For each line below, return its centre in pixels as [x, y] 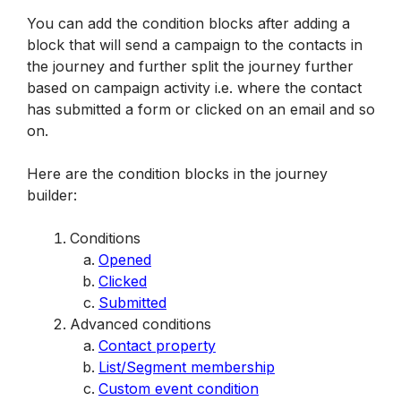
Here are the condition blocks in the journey [177, 174]
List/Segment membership [187, 367]
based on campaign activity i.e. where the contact [194, 88]
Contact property [157, 346]
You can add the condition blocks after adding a [188, 23]
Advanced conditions [141, 324]
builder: [52, 195]
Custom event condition [179, 388]
